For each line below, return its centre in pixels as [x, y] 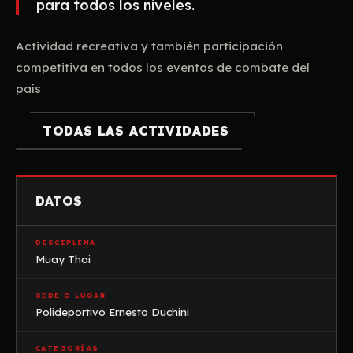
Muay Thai [63, 259]
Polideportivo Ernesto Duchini [112, 312]
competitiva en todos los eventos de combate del [163, 67]
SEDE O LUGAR [71, 295]
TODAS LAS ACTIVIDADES [136, 131]
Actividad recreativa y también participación [149, 46]
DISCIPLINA [66, 242]
